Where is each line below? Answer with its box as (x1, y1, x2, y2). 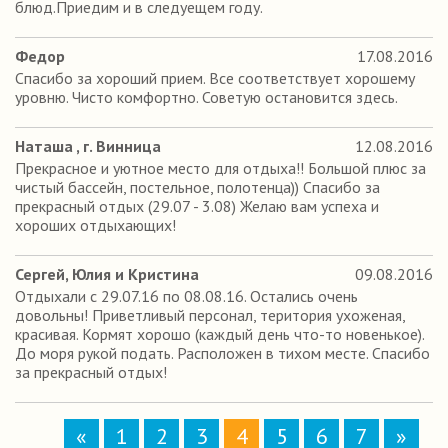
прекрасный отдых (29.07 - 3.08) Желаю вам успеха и (15, 196, 379, 216)
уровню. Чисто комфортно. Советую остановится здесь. (15, 87, 398, 107)
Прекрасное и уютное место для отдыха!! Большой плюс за (15, 158, 426, 178)
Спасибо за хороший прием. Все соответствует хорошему (15, 68, 415, 88)
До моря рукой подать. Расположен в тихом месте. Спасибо (15, 343, 430, 363)
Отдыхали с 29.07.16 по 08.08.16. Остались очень (15, 286, 358, 306)
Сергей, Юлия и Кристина (15, 264, 199, 284)
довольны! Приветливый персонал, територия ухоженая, (15, 305, 405, 325)
